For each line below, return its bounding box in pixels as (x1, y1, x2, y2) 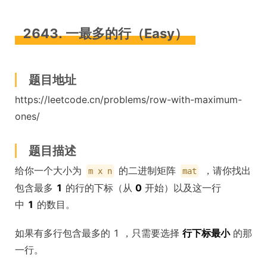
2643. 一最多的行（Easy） (23, 25, 188, 41)
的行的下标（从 (63, 181, 135, 194)
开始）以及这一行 (142, 181, 221, 194)
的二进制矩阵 (116, 164, 179, 176)
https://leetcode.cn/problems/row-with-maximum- (15, 93, 242, 105)
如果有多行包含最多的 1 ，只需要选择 (15, 226, 182, 239)
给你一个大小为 (15, 164, 85, 176)
